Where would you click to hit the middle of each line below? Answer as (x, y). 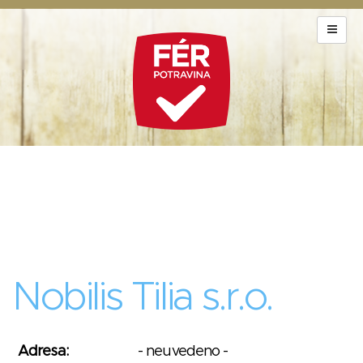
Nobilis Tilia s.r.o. (142, 298)
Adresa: (43, 352)
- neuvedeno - (183, 352)
